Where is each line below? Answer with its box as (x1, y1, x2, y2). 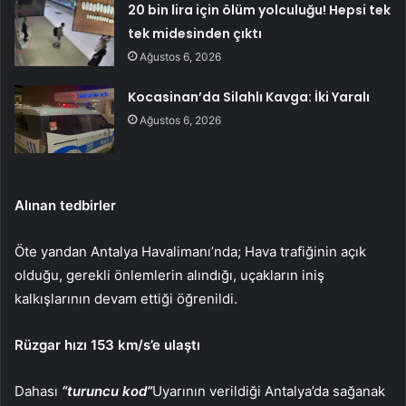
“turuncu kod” (62, 382, 152, 400)
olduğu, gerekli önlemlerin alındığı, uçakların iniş (14, 266, 324, 284)
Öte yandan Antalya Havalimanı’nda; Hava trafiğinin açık (14, 242, 366, 260)
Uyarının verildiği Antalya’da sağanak (152, 382, 385, 400)
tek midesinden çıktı (128, 24, 263, 43)
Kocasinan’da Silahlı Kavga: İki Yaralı (128, 87, 371, 106)
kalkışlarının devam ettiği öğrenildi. (14, 289, 237, 307)
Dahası (14, 382, 62, 400)
